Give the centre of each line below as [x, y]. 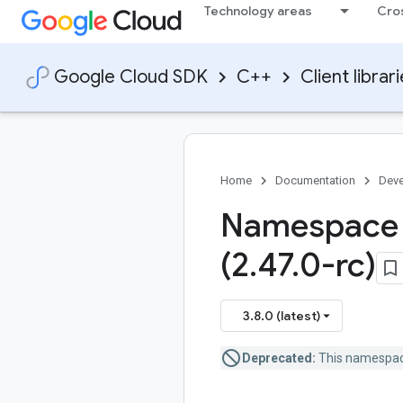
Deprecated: [279, 358]
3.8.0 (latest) [282, 316]
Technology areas [258, 11]
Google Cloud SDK [131, 77]
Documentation [315, 180]
